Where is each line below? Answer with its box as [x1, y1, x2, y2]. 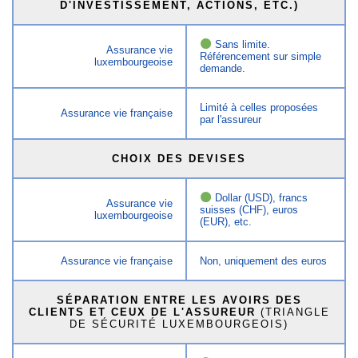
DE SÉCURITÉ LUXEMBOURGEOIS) [70, 317, 288, 330]
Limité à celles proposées [200, 101, 319, 113]
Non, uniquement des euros [200, 254, 328, 267]
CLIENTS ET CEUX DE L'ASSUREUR [28, 305, 256, 318]
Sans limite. [211, 38, 270, 50]
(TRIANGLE [255, 305, 330, 318]
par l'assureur [200, 113, 262, 125]
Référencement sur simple [200, 50, 322, 62]
